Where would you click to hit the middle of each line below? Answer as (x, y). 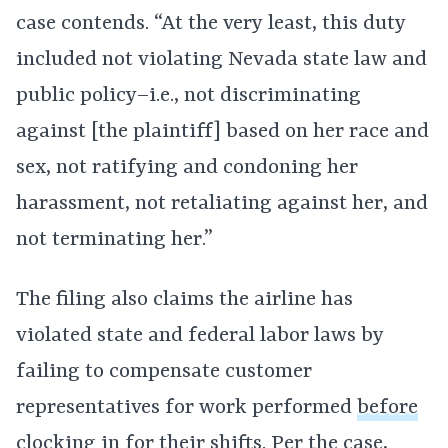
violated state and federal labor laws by (200, 336)
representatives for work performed (186, 408)
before (387, 408)
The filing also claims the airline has (184, 300)
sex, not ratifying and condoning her (187, 168)
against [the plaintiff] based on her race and (222, 132)
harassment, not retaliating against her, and (222, 204)
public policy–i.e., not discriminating (188, 96)
